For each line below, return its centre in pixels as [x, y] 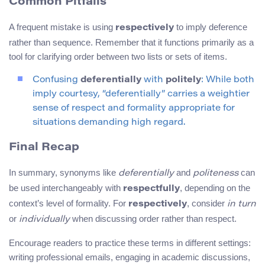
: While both [228, 80]
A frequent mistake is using [62, 27]
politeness [216, 174]
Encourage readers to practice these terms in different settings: [130, 243]
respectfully [151, 189]
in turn [242, 205]
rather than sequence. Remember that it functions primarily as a [131, 42]
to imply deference [211, 27]
